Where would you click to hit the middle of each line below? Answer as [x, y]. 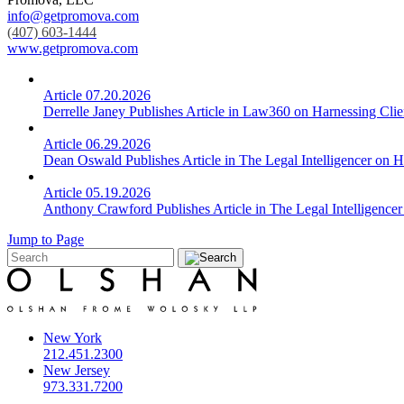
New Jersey [77, 371]
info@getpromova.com [73, 16]
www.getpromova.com [73, 49]
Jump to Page [46, 240]
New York [73, 338]
